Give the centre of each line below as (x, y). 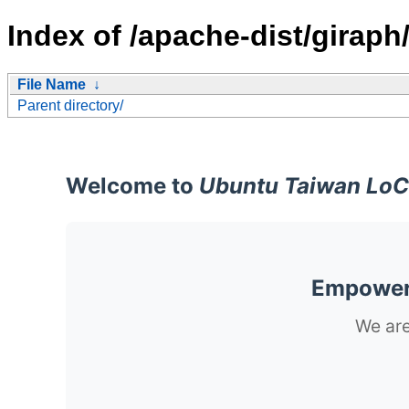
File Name (52, 84)
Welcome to (132, 185)
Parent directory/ (70, 105)
